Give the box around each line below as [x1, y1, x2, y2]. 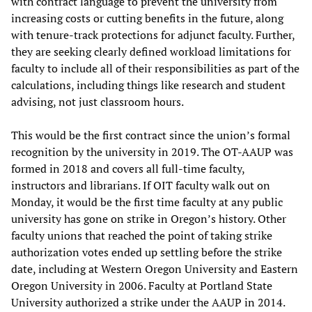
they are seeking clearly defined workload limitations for [11, 44, 291, 59]
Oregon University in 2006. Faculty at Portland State [11, 278, 272, 293]
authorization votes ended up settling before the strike [11, 244, 282, 260]
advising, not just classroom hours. [11, 94, 184, 109]
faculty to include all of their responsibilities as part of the [11, 61, 299, 76]
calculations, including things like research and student [11, 77, 286, 93]
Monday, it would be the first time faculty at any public [11, 194, 283, 210]
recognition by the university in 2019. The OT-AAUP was [11, 144, 293, 159]
